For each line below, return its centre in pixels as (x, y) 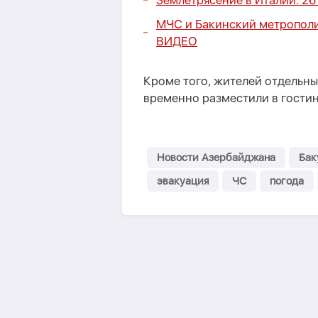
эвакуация (183, 181)
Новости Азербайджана (216, 158)
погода (287, 181)
